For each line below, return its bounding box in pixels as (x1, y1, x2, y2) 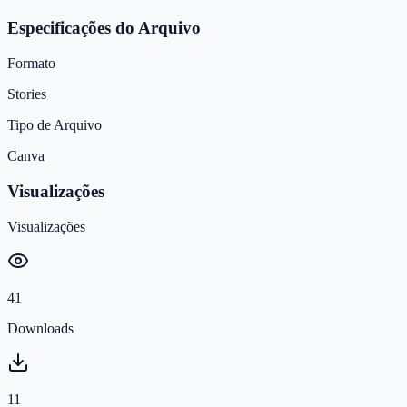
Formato (7, 55, 55, 72)
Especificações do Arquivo (7, 18, 201, 38)
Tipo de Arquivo (7, 117, 102, 134)
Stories (7, 86, 46, 103)
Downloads (7, 320, 74, 336)
